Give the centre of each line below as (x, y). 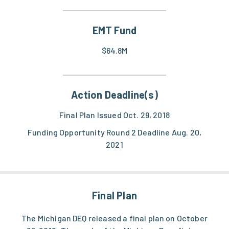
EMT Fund (114, 30)
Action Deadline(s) (114, 95)
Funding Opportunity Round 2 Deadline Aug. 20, (114, 132)
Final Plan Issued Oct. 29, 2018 (114, 115)
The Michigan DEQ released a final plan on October (114, 218)
